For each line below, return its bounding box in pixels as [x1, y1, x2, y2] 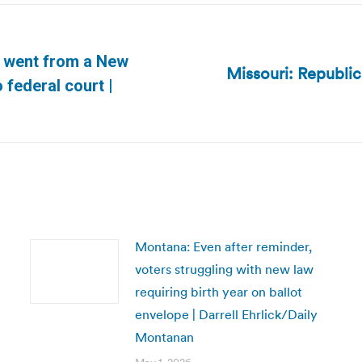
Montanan [134, 329, 194, 345]
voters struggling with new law [134, 261, 314, 277]
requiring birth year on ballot [134, 284, 302, 300]
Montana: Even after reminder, [134, 238, 312, 255]
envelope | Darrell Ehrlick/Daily [134, 306, 318, 322]
